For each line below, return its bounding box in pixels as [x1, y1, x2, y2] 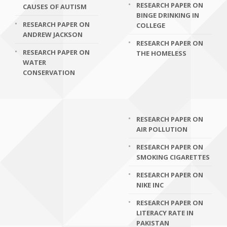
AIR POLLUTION [136, 125, 187, 134]
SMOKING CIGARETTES [136, 153, 210, 162]
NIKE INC [136, 180, 164, 190]
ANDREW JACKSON [23, 30, 83, 39]
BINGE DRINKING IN [136, 11, 199, 20]
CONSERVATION [23, 68, 75, 77]
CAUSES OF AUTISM [23, 2, 87, 11]
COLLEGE [136, 21, 165, 30]
